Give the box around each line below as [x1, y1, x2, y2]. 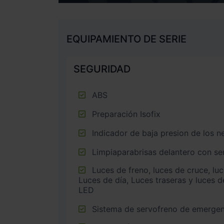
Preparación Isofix [92, 108, 160, 119]
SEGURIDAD [73, 62, 130, 75]
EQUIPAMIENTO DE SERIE [66, 32, 186, 45]
